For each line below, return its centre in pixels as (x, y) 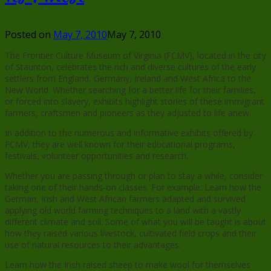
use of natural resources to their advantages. (93, 244)
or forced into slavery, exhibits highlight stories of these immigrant (135, 101)
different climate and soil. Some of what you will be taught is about (135, 221)
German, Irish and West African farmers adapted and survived (125, 198)
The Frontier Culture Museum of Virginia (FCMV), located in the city (135, 55)
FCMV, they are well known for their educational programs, (120, 144)
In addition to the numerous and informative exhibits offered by (129, 132)
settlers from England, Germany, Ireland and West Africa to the (128, 78)
